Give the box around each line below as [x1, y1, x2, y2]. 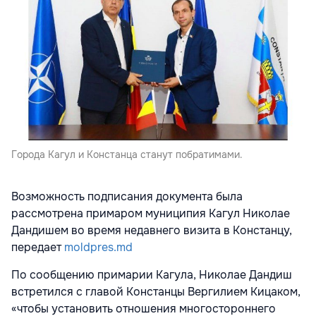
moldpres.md [64, 239, 133, 255]
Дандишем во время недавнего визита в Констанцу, [11, 222, 292, 238]
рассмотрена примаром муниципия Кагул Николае [11, 205, 290, 221]
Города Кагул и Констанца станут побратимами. [11, 147, 243, 161]
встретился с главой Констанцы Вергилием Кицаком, [11, 284, 300, 299]
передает [11, 239, 64, 255]
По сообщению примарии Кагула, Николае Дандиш [11, 267, 292, 282]
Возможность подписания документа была [11, 188, 243, 204]
